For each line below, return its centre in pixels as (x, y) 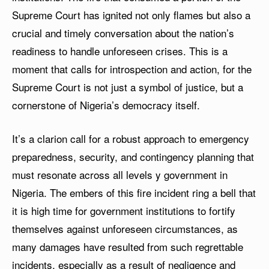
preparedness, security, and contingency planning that (133, 157)
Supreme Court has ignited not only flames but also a (131, 15)
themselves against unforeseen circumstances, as (125, 229)
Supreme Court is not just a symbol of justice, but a (128, 87)
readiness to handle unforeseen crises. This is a (120, 51)
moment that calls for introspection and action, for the (132, 69)
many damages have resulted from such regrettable (128, 247)
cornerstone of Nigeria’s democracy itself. (106, 105)
